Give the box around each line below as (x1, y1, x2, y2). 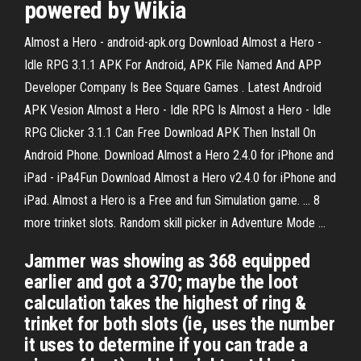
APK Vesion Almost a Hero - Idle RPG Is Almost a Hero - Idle (24, 102, 331, 118)
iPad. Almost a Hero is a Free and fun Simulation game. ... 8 (24, 193, 320, 208)
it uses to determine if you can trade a (24, 334, 308, 356)
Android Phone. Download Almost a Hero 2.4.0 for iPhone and (24, 147, 334, 163)
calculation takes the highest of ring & (24, 292, 306, 314)
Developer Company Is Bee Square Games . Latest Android (24, 80, 322, 95)
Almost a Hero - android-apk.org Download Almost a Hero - (24, 35, 322, 50)
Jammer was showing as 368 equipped (24, 250, 310, 272)
